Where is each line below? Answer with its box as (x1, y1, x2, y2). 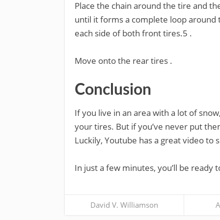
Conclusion (75, 82, 151, 98)
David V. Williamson (90, 200, 158, 210)
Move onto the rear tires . (75, 55, 172, 66)
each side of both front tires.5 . (75, 27, 192, 39)
